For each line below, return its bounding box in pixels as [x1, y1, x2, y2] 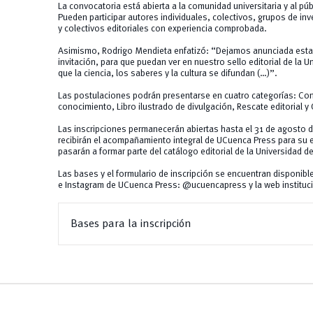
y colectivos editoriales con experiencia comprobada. [57, 24, 267, 34]
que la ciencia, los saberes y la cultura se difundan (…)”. [57, 69, 277, 79]
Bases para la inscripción [71, 218, 192, 230]
